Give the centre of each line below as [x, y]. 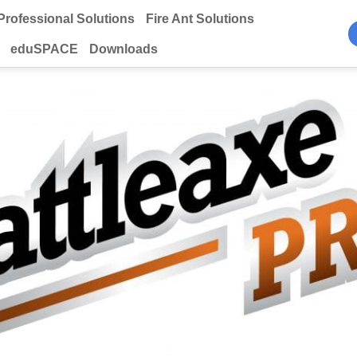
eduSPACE [44, 49]
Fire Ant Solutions [200, 19]
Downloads [124, 49]
